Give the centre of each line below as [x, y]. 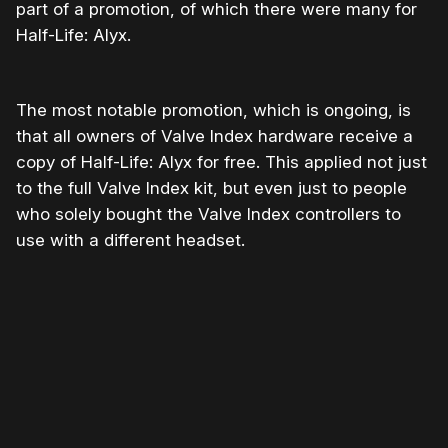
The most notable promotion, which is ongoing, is [213, 110]
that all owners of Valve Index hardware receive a [214, 136]
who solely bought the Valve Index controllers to [208, 214]
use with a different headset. [130, 240]
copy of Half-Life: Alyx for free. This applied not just [221, 162]
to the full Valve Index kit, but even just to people [211, 188]
